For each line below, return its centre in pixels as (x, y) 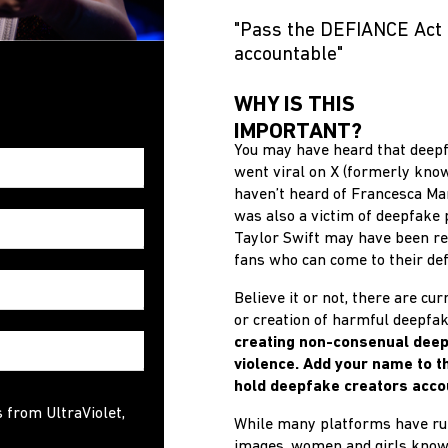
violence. (268, 365)
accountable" (288, 55)
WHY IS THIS (294, 105)
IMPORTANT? (298, 132)
